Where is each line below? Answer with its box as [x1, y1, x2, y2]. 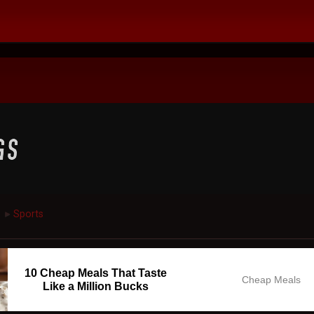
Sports [13, 208, 44, 220]
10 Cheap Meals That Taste [24, 267, 167, 279]
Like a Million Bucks [42, 280, 149, 292]
